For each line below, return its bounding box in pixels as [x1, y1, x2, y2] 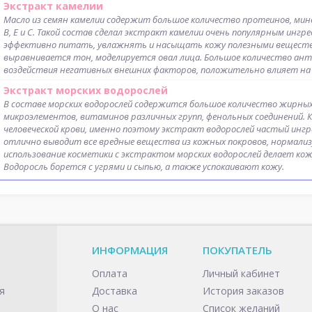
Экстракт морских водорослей [3, 84, 168, 97]
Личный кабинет [203, 267, 280, 281]
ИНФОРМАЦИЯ [92, 243, 168, 258]
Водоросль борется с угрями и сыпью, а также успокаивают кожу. [3, 160, 284, 173]
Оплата [92, 267, 127, 281]
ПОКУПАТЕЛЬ [203, 243, 272, 258]
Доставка [92, 284, 137, 298]
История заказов [203, 284, 284, 298]
